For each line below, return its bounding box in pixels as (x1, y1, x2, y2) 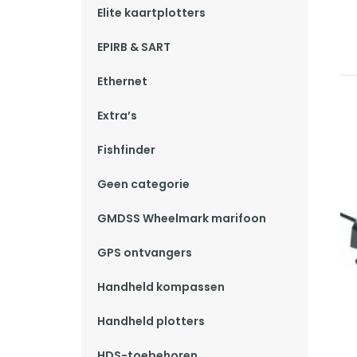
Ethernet (97, 73, 147, 89)
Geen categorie (97, 176, 190, 192)
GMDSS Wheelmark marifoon (97, 210, 266, 226)
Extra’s (97, 108, 137, 124)
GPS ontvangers (97, 245, 192, 261)
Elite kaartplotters (97, 5, 206, 21)
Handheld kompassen (97, 279, 225, 295)
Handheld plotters (97, 313, 205, 329)
